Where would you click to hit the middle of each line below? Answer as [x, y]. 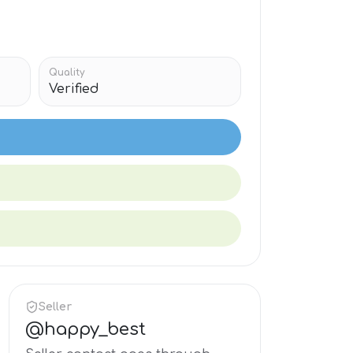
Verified [74, 89]
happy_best [95, 329]
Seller [55, 307]
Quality [66, 72]
